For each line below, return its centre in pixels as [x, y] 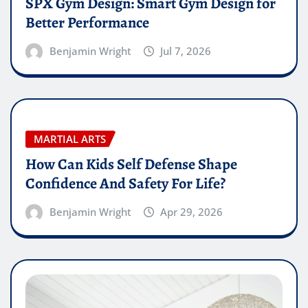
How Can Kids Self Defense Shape [131, 164]
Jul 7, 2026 [186, 51]
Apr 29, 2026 [192, 211]
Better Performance [87, 23]
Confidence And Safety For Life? [125, 183]
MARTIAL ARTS [70, 139]
